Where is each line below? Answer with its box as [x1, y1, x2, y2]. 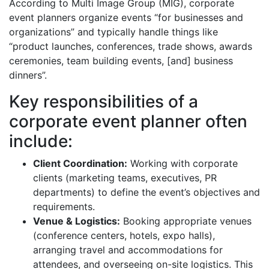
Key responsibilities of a [9, 91, 198, 112]
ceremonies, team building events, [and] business [9, 54, 233, 67]
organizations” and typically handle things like [9, 25, 218, 38]
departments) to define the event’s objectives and [33, 186, 260, 198]
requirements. [33, 200, 95, 213]
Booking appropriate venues [120, 214, 252, 227]
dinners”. [9, 68, 47, 81]
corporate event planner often [9, 110, 247, 131]
